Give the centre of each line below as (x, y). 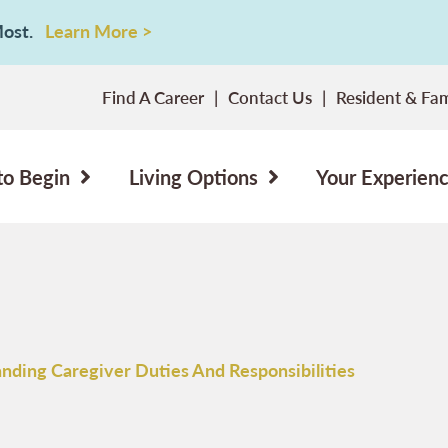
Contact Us (270, 97)
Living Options (193, 176)
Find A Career (153, 97)
